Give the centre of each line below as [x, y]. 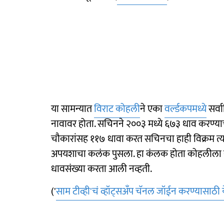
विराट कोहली [117, 109]
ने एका [152, 109]
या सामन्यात [72, 109]
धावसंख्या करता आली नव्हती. [101, 169]
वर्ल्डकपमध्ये [185, 109]
